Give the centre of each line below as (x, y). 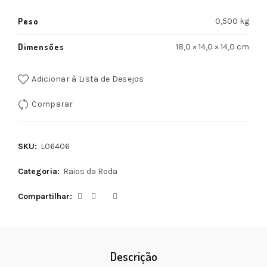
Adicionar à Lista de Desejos (88, 79)
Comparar (52, 104)
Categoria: (40, 171)
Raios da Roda (90, 171)
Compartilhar (44, 196)
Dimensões (41, 47)
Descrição (133, 256)
